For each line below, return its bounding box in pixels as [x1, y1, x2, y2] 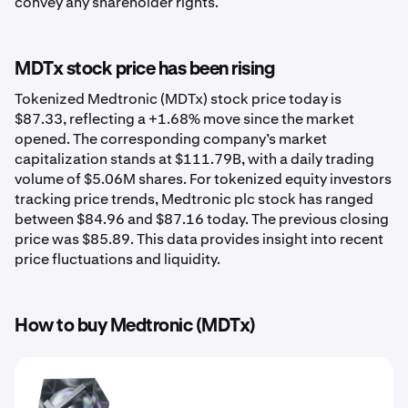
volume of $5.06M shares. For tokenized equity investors [15, 169, 392, 189]
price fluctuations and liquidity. [15, 250, 220, 269]
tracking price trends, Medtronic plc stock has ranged [15, 189, 373, 209]
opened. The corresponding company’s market [15, 129, 327, 148]
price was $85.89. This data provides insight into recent [15, 229, 383, 249]
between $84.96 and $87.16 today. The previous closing [15, 209, 389, 229]
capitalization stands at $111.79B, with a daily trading [15, 149, 374, 168]
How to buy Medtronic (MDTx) [15, 317, 256, 335]
